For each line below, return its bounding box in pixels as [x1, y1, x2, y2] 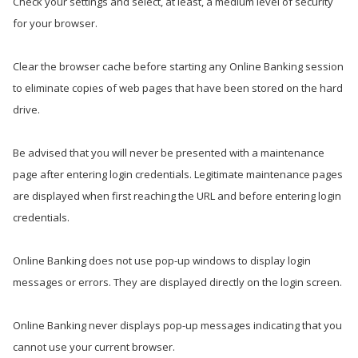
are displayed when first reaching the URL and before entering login [13, 189, 341, 203]
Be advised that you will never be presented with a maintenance [13, 145, 324, 160]
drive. [13, 102, 40, 117]
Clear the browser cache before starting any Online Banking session [13, 59, 344, 74]
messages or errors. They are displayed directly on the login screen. [13, 275, 342, 289]
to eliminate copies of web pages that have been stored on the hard [13, 81, 343, 95]
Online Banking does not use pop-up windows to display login [13, 253, 311, 268]
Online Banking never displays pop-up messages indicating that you [13, 318, 342, 332]
